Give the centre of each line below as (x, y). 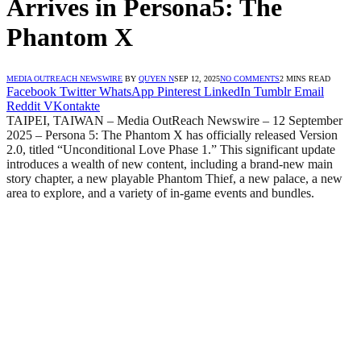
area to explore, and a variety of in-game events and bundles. (160, 193)
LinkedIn (227, 91)
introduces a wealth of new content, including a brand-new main (170, 164)
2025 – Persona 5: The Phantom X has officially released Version (172, 135)
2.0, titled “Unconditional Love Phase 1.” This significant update (171, 149)
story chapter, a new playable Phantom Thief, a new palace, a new (174, 178)
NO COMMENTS (250, 78)
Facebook (31, 91)
